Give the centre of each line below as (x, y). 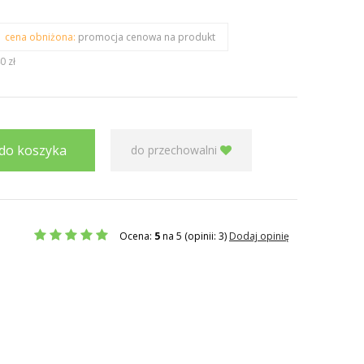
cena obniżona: (40, 37)
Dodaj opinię (259, 236)
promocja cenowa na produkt (147, 37)
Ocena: (137, 236)
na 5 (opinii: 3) (195, 236)
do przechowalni (175, 150)
